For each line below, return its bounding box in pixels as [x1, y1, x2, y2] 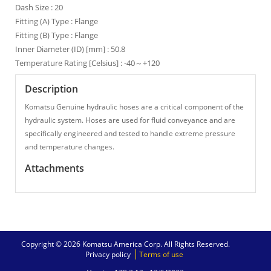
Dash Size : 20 [15, 2, 63, 13]
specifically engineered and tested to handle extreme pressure [25, 128, 235, 139]
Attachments [25, 162, 84, 175]
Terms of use [139, 249, 183, 260]
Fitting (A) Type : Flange [15, 16, 98, 27]
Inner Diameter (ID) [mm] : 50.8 [15, 44, 125, 54]
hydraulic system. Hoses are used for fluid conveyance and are [25, 115, 235, 125]
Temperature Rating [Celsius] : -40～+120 [15, 57, 160, 68]
